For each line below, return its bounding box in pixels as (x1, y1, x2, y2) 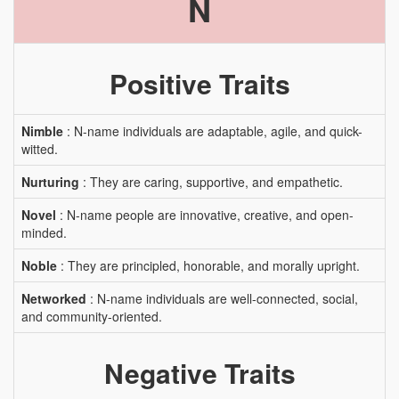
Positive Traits (109, 64, 290, 102)
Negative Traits (103, 354, 296, 392)
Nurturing (21, 173, 79, 191)
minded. (21, 224, 67, 241)
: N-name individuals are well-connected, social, (86, 289, 358, 307)
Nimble (21, 122, 63, 140)
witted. (21, 140, 58, 158)
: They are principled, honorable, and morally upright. (57, 256, 360, 274)
